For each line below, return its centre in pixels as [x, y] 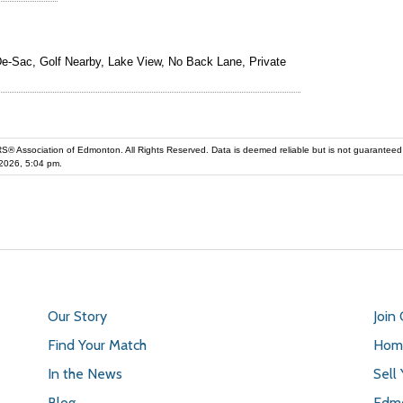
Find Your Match [97, 345]
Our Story [77, 316]
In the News [85, 373]
